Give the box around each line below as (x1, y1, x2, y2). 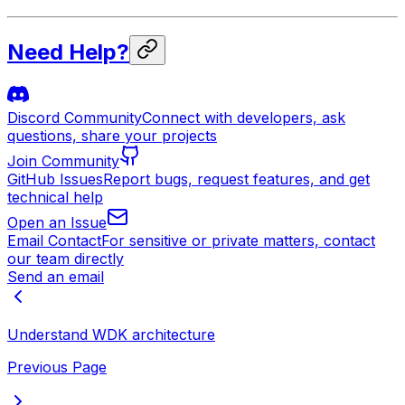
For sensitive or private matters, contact (101, 231, 375, 250)
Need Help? (7, 39, 129, 66)
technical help (7, 188, 103, 207)
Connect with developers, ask (142, 108, 345, 127)
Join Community (7, 152, 119, 171)
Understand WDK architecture (7, 325, 215, 344)
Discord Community (7, 108, 142, 127)
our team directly (7, 250, 124, 268)
